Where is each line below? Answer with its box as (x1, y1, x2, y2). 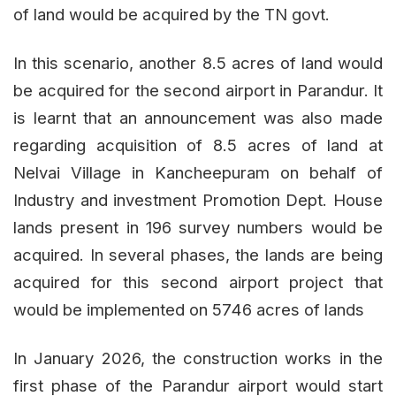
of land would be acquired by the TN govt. (13, 4, 330, 24)
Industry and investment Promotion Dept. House (13, 189, 383, 209)
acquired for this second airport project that (13, 271, 383, 292)
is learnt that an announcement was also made (13, 107, 383, 127)
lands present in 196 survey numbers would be (13, 217, 383, 237)
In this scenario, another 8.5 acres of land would (13, 52, 383, 72)
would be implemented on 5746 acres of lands (13, 299, 364, 319)
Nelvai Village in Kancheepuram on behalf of (13, 162, 383, 182)
